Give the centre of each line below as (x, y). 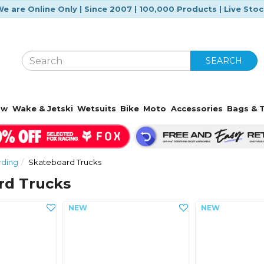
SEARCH (224, 61)
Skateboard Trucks (65, 162)
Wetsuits (96, 108)
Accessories (197, 108)
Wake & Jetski (42, 108)
